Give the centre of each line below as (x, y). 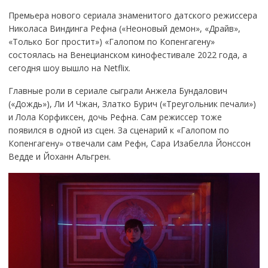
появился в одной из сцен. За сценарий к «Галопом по (118, 130)
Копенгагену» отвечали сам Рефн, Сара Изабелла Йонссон (129, 143)
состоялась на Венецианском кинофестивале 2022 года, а (127, 54)
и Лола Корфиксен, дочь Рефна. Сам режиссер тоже (115, 117)
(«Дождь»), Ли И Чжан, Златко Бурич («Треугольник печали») (132, 103)
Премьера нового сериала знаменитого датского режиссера (133, 15)
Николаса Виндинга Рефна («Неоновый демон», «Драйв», (124, 28)
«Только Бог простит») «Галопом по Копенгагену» (111, 41)
